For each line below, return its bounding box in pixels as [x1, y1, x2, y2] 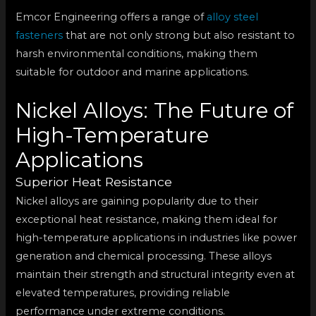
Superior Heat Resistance [16, 174, 173, 189]
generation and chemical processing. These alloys [16, 249, 272, 262]
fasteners [16, 29, 63, 42]
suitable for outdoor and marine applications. [16, 66, 250, 79]
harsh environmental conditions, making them [16, 47, 258, 61]
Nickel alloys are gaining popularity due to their [16, 194, 259, 207]
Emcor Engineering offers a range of [16, 11, 207, 24]
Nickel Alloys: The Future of [16, 97, 294, 123]
